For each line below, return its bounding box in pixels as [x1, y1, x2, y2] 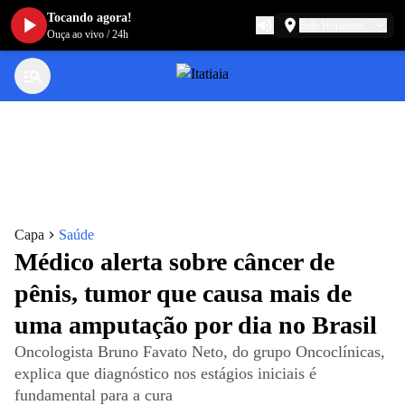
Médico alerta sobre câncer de [14, 248, 334, 276]
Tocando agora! [47, 11, 132, 24]
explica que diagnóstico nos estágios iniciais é [14, 364, 316, 382]
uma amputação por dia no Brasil [14, 311, 377, 339]
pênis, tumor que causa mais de [14, 279, 352, 307]
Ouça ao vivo [47, 28, 104, 41]
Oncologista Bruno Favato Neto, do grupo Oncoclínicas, [14, 343, 385, 361]
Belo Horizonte [299, 19, 364, 32]
